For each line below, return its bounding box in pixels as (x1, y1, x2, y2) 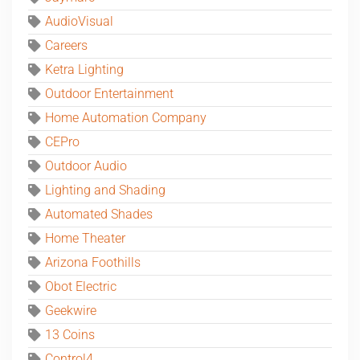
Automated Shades (45, 207, 153, 223)
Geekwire (45, 304, 96, 319)
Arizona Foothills (45, 256, 141, 271)
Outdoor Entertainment (45, 87, 174, 102)
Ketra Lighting (45, 63, 124, 78)
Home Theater (45, 231, 125, 247)
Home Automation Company (45, 111, 207, 126)
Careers (45, 39, 88, 54)
